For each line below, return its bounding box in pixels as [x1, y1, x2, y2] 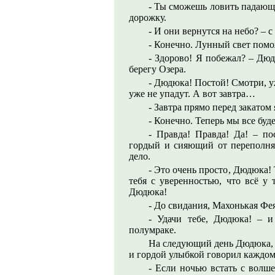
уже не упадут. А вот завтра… [129, 88, 255, 99]
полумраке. [129, 225, 176, 235]
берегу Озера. [129, 64, 186, 74]
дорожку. [129, 12, 166, 23]
